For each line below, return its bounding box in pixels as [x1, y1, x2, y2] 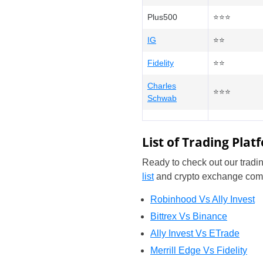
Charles [147, 81, 176, 90]
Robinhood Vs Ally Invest [150, 194, 255, 204]
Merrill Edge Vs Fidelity [150, 245, 247, 255]
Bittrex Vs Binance [150, 211, 227, 221]
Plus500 [147, 12, 177, 22]
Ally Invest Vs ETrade [150, 228, 240, 238]
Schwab [147, 93, 177, 103]
